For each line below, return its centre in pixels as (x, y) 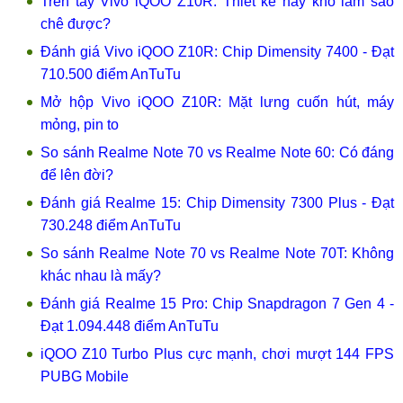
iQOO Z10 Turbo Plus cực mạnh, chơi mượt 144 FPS (217, 354)
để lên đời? (77, 175)
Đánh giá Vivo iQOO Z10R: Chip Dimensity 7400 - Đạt (217, 52)
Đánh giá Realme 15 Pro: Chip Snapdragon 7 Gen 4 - (217, 304)
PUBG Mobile (85, 376)
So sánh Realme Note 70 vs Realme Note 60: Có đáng (217, 152)
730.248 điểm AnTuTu (111, 225)
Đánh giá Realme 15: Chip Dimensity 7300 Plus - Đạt (217, 203)
